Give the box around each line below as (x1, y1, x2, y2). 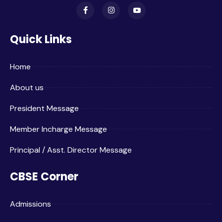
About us (10, 82, 44, 93)
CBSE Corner (10, 168, 78, 184)
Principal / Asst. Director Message (10, 144, 132, 155)
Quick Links (10, 31, 72, 47)
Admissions (10, 198, 51, 209)
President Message (10, 103, 79, 113)
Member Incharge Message (10, 123, 107, 134)
